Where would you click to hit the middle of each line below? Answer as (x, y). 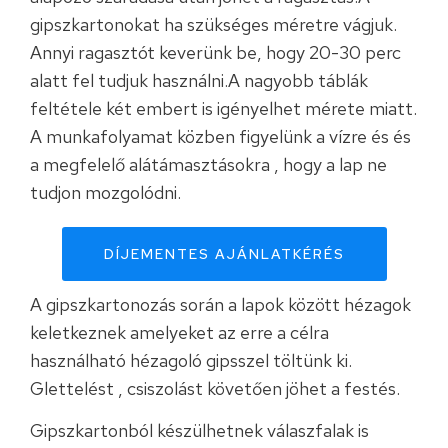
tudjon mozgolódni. (105, 192)
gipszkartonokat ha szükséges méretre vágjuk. (213, 24)
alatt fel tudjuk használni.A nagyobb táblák (199, 80)
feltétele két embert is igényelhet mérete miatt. (223, 108)
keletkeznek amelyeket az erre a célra (179, 332)
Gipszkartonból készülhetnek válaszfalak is (199, 430)
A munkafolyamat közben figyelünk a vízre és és (220, 136)
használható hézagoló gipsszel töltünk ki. (191, 360)
